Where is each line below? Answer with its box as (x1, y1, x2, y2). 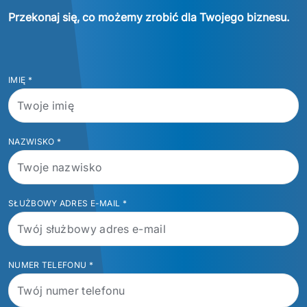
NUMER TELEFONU (8, 260, 87, 270)
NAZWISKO (8, 136, 55, 147)
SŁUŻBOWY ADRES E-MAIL (8, 198, 121, 208)
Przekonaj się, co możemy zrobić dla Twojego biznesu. (8, 10, 289, 24)
